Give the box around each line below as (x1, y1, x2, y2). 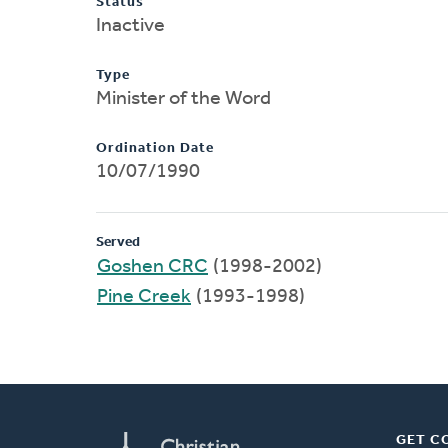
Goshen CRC (97, 256, 208, 277)
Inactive (96, 15, 165, 36)
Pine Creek (97, 286, 191, 307)
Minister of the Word (96, 88, 271, 109)
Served (96, 234, 140, 250)
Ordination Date (96, 140, 214, 156)
